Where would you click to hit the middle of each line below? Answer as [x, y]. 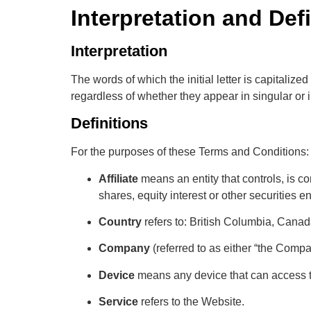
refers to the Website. [191, 302]
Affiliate [118, 178]
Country [120, 221]
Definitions [109, 124]
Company [124, 249]
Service [118, 302]
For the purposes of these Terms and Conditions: [190, 152]
